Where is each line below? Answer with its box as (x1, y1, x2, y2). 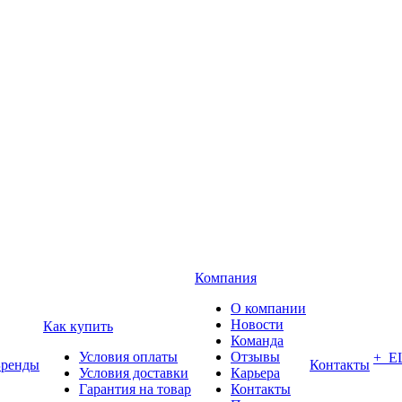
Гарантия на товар (79, 381, 191, 397)
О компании (231, 301, 306, 316)
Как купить (43, 319, 113, 334)
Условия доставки (79, 365, 188, 380)
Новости (231, 317, 284, 332)
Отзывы (231, 349, 280, 364)
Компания (195, 270, 257, 285)
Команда (231, 333, 284, 348)
